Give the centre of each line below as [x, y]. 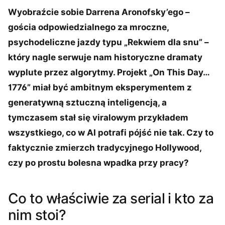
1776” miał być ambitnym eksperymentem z [100, 87]
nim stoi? [37, 215]
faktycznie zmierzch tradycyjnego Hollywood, [105, 148]
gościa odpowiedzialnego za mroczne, [88, 27]
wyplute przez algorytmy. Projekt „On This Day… [109, 72]
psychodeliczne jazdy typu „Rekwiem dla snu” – [108, 42]
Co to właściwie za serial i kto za [111, 198]
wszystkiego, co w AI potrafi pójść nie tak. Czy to [111, 133]
